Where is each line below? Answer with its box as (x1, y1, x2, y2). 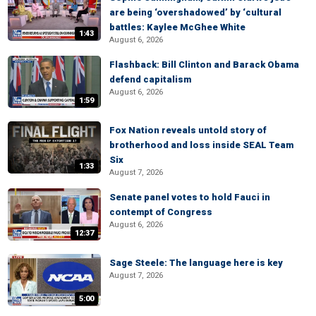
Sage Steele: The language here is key (109, 257, 283, 268)
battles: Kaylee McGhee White (109, 22, 245, 32)
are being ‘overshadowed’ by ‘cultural (109, 7, 281, 18)
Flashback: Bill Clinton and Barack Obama (109, 59, 299, 70)
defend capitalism (109, 74, 191, 85)
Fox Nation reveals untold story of (109, 125, 267, 135)
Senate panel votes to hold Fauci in (109, 192, 270, 202)
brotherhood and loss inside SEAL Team (109, 140, 293, 150)
